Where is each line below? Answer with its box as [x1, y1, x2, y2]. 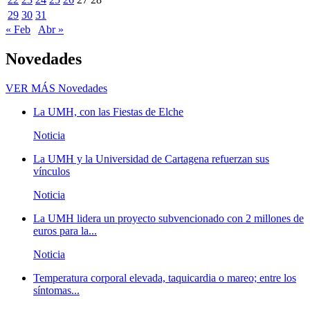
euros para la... [33, 225, 97, 237]
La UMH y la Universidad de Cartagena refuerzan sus [33, 153, 269, 165]
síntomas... [33, 284, 80, 297]
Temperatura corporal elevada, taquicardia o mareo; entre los [33, 272, 296, 284]
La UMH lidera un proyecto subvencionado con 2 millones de [33, 212, 304, 225]
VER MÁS [6, 82, 55, 95]
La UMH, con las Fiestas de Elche [33, 106, 183, 118]
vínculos [33, 165, 70, 178]
